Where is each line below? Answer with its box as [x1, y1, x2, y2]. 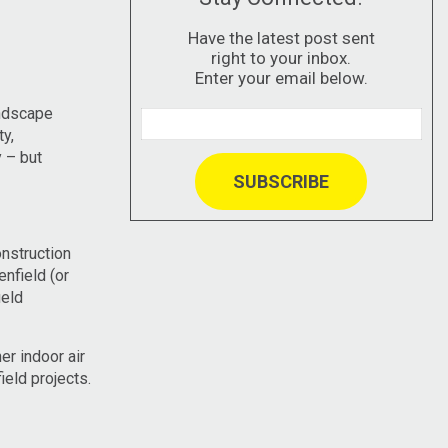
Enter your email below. [194, 67, 368, 88]
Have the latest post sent [187, 27, 375, 48]
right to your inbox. [211, 47, 352, 68]
